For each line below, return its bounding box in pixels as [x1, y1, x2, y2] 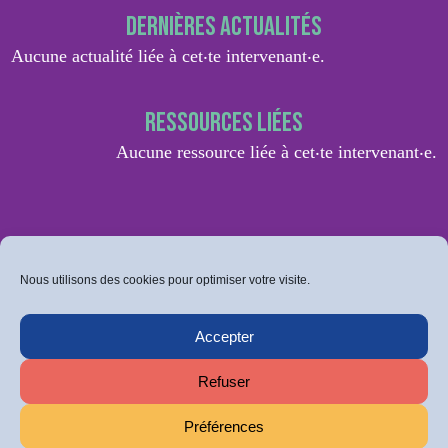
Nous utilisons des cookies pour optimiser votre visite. [20, 273, 310, 287]
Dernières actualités [126, 11, 322, 44]
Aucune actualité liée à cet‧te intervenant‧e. [11, 46, 326, 67]
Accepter [194, 327, 254, 345]
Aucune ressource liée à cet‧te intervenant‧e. [115, 142, 437, 163]
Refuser [198, 372, 250, 390]
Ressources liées [145, 107, 303, 140]
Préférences [184, 417, 264, 435]
